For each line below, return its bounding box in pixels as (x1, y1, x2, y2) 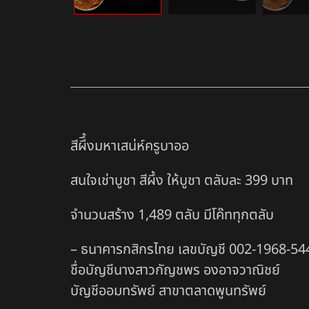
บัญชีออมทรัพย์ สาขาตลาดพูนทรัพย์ (70, 281, 266, 302)
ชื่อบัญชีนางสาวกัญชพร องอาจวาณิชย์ (70, 260, 280, 281)
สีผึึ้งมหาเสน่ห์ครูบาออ (70, 136, 189, 157)
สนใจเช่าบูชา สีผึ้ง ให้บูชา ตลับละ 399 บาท (70, 170, 293, 192)
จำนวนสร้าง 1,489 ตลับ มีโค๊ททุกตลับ (70, 205, 274, 226)
